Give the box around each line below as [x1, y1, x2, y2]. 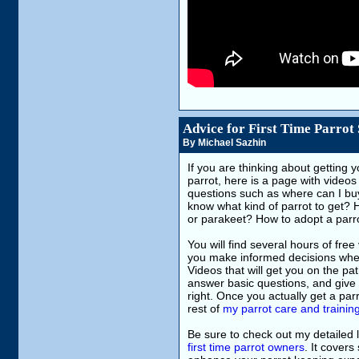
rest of [188, 302, 223, 315]
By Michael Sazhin [183, 137, 266, 148]
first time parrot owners [188, 341, 305, 353]
